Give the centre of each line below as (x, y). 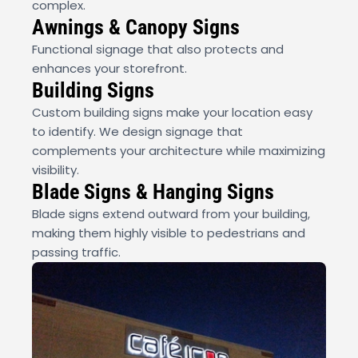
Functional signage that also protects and (158, 49)
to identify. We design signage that (137, 131)
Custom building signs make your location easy (172, 112)
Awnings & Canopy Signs (136, 27)
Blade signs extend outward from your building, (171, 213)
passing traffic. (76, 252)
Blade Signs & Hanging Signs (153, 191)
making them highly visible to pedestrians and (169, 233)
